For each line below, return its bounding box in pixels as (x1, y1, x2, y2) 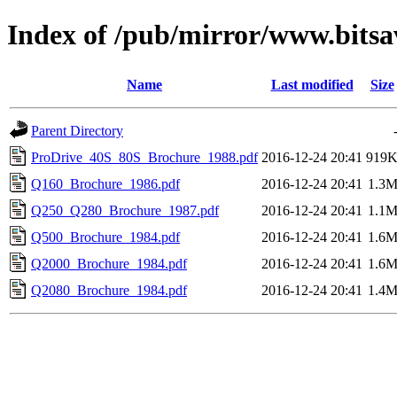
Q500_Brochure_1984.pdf (31, 229, 180, 245)
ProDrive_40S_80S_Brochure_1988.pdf (31, 149, 258, 165)
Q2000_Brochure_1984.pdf (31, 255, 187, 271)
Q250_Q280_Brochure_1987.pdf (31, 202, 219, 218)
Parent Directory (31, 122, 123, 138)
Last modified (270, 76, 354, 92)
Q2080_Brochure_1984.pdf (31, 282, 187, 298)
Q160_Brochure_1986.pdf (31, 175, 180, 191)
